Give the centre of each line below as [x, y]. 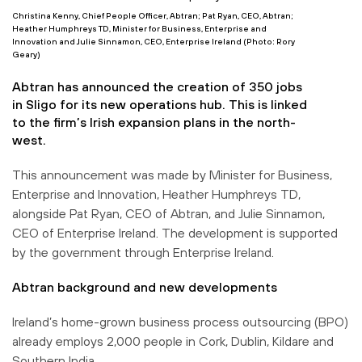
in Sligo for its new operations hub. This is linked [160, 104]
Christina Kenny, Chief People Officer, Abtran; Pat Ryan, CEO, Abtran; [153, 15]
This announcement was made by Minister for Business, [172, 174]
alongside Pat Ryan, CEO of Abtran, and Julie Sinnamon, [168, 213]
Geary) [26, 54]
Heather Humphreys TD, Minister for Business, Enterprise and [139, 28]
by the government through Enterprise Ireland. [143, 252]
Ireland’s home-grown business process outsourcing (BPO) [180, 321]
